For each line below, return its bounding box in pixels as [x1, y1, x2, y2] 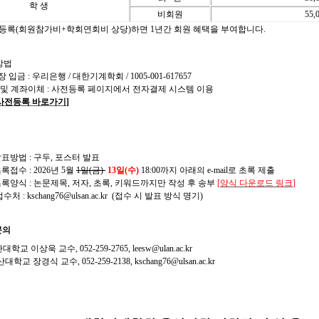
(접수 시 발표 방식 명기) [110, 191, 203, 201]
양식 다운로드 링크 [220, 178, 293, 188]
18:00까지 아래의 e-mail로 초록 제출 [139, 165, 275, 175]
